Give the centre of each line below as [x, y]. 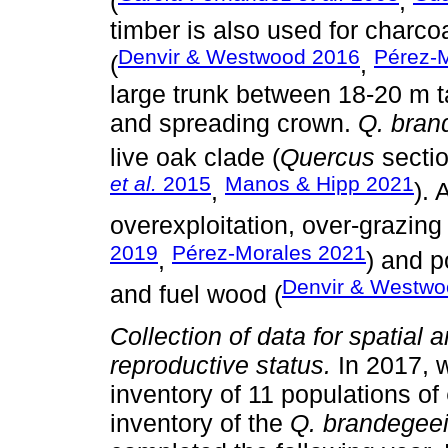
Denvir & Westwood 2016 [239, 57]
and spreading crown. [234, 122]
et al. [133, 183]
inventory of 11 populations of [278, 394]
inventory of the [200, 423]
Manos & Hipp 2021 [319, 183]
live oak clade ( [195, 156]
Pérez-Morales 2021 [269, 252]
